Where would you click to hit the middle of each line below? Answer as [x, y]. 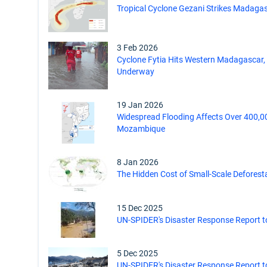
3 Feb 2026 [137, 48]
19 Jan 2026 [140, 105]
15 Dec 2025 [140, 208]
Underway [136, 72]
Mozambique [141, 129]
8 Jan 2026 [138, 162]
